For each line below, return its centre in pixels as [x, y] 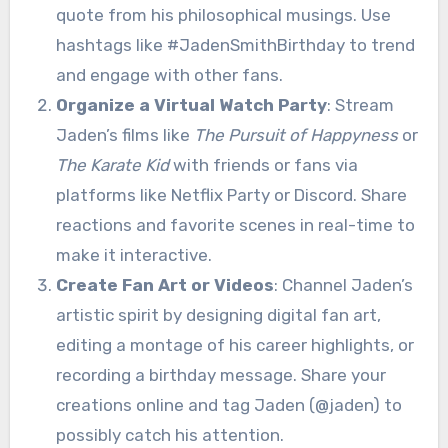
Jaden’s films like [124, 135]
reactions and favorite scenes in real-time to [235, 225]
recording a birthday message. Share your [220, 375]
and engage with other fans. [169, 75]
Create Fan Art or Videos [164, 285]
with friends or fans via [263, 165]
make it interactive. [133, 255]
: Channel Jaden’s [343, 285]
